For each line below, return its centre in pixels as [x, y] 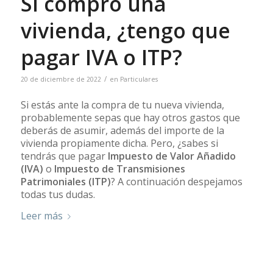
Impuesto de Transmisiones [119, 169]
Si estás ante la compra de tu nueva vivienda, [122, 105]
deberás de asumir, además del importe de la [122, 131]
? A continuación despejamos [176, 182]
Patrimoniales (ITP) [66, 182]
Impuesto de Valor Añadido [172, 156]
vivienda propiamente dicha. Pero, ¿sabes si [119, 144]
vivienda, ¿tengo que [125, 30]
